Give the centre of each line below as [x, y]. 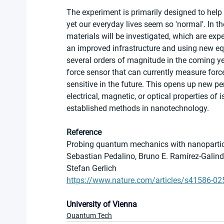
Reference [84, 132]
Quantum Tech [89, 216]
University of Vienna [102, 204]
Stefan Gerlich [91, 168]
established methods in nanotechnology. [138, 108]
